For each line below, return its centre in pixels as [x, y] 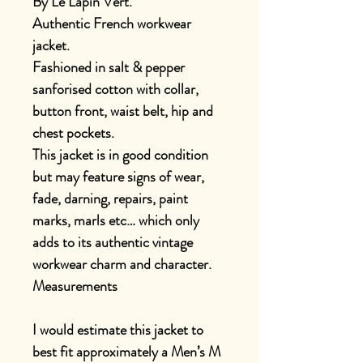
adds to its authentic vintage [113, 242]
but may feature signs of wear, [118, 177]
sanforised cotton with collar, [115, 89]
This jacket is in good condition [120, 155]
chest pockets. [73, 133]
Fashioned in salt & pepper [109, 67]
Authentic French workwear [112, 23]
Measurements [75, 286]
